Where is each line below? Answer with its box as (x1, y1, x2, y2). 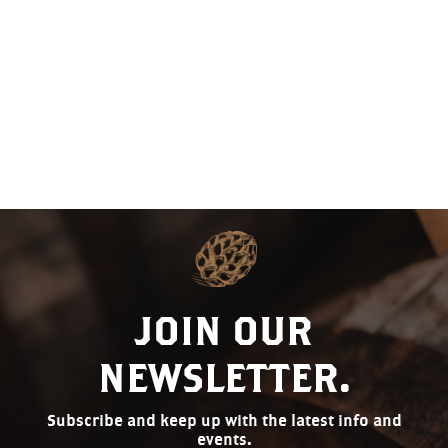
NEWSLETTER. (97, 354, 351, 402)
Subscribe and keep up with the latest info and (46, 411, 402, 431)
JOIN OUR (135, 307, 313, 355)
